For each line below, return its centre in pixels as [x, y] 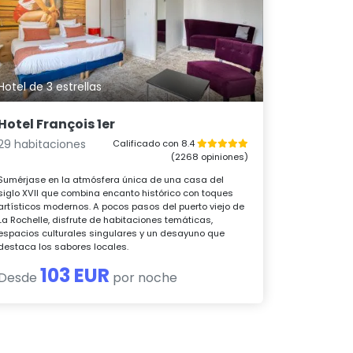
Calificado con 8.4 [154, 144]
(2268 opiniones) [209, 157]
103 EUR [75, 276]
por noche [144, 278]
